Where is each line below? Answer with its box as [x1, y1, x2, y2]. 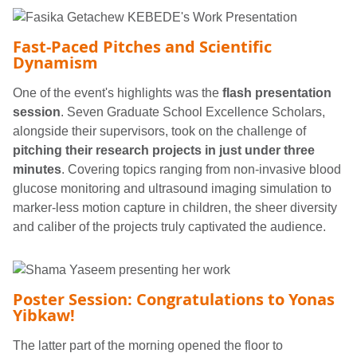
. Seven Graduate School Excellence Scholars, [61, 104, 325, 119]
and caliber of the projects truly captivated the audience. [13, 219, 326, 233]
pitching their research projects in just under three [13, 143, 315, 157]
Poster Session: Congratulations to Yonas [13, 288, 335, 310]
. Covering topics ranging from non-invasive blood [61, 162, 341, 176]
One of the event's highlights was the [13, 85, 222, 100]
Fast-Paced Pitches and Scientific [13, 35, 272, 57]
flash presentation [222, 85, 331, 100]
